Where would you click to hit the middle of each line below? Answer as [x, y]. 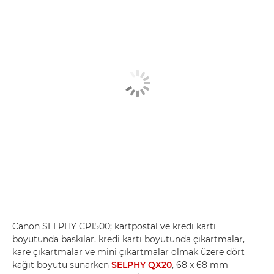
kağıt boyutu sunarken [62, 265]
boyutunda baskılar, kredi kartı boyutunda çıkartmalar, [128, 239]
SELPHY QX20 [142, 265]
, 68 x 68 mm [200, 265]
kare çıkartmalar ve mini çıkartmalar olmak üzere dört [128, 252]
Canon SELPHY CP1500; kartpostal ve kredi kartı [114, 226]
